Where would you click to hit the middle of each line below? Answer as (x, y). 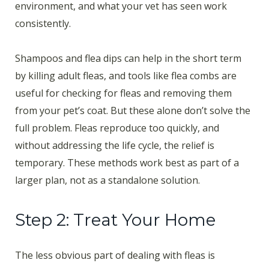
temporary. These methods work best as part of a (127, 163)
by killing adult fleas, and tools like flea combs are (126, 76)
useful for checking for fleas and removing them (123, 93)
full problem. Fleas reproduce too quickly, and (117, 128)
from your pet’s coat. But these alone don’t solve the (133, 111)
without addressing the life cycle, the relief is (115, 146)
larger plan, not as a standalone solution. (107, 180)
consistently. (43, 23)
